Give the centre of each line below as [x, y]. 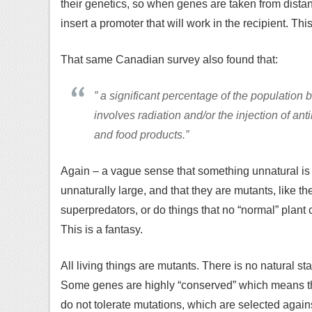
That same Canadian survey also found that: [169, 60]
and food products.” [141, 135]
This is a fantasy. [102, 229]
